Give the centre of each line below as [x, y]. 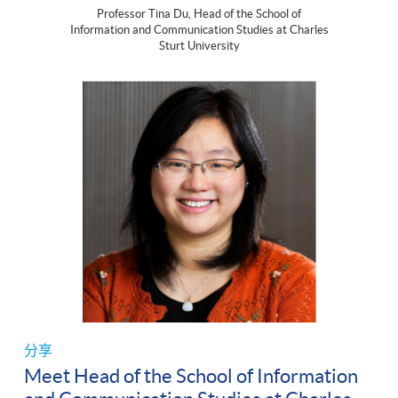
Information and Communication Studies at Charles [199, 29]
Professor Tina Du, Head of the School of [199, 13]
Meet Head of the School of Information [191, 375]
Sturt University [199, 45]
